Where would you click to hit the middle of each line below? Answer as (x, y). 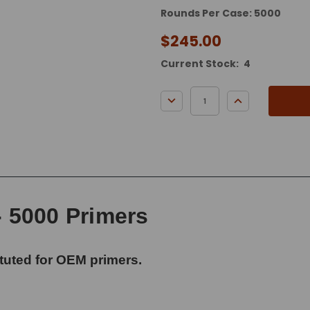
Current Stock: (200, 63)
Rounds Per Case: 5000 (221, 13)
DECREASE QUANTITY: (222, 98)
